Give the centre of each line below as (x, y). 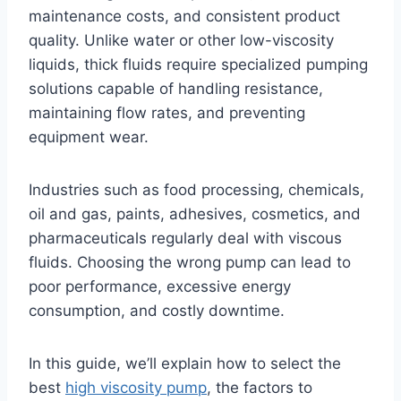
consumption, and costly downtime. (157, 310)
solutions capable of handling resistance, (176, 88)
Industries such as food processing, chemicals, (196, 189)
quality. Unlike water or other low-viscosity (181, 40)
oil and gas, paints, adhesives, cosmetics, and (195, 213)
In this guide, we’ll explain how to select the (185, 363)
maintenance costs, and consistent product (184, 16)
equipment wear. (89, 137)
